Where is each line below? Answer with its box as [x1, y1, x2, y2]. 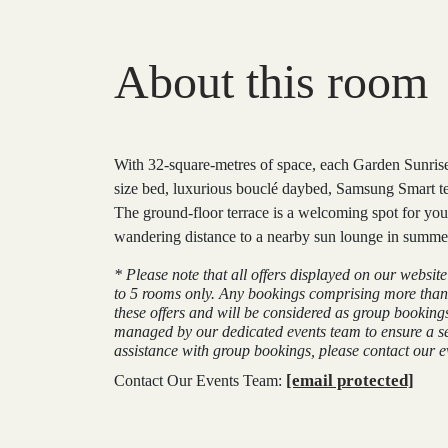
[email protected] [286, 371, 414, 391]
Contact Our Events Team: [114, 372, 286, 390]
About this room [114, 55, 428, 108]
